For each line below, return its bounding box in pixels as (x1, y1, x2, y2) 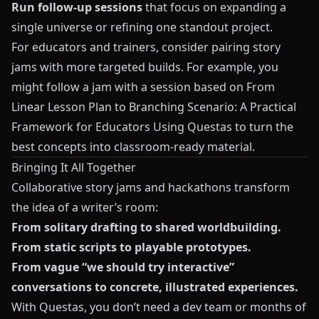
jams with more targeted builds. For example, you (11, 59, 278, 75)
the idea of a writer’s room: (11, 199, 158, 216)
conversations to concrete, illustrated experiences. (11, 279, 298, 296)
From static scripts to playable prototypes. (11, 239, 251, 256)
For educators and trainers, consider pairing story (11, 39, 281, 56)
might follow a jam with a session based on (11, 79, 246, 95)
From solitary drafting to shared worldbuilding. (11, 219, 281, 236)
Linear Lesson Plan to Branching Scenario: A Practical (11, 99, 296, 115)
